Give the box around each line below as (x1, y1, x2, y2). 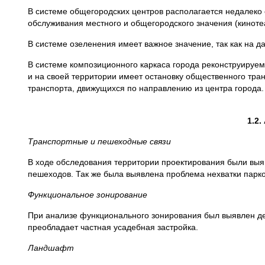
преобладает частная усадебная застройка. (28, 222, 198, 232)
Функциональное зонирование (28, 190, 147, 199)
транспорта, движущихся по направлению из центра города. (28, 83, 264, 93)
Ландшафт (28, 243, 74, 253)
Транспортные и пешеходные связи (28, 137, 171, 146)
